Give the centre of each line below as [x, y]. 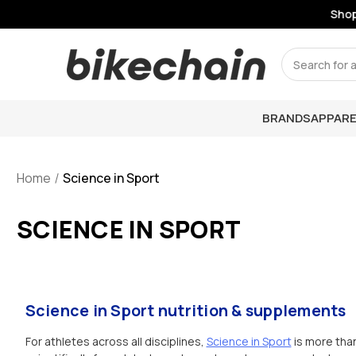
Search [300, 56]
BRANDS [286, 118]
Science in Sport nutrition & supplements [186, 310]
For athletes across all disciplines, [116, 341]
